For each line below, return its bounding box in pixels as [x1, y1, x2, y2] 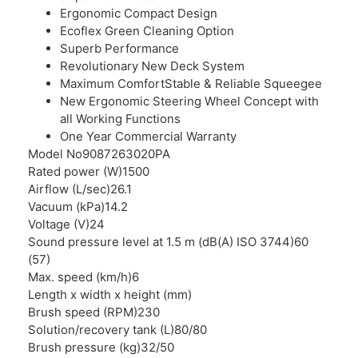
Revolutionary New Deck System [60, 58, 245, 74]
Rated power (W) [28, 163, 122, 179]
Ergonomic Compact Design [60, 5, 217, 21]
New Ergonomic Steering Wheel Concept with [60, 93, 319, 109]
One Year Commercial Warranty [60, 128, 237, 144]
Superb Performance [60, 40, 179, 56]
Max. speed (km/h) [28, 268, 132, 284]
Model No [28, 145, 82, 161]
